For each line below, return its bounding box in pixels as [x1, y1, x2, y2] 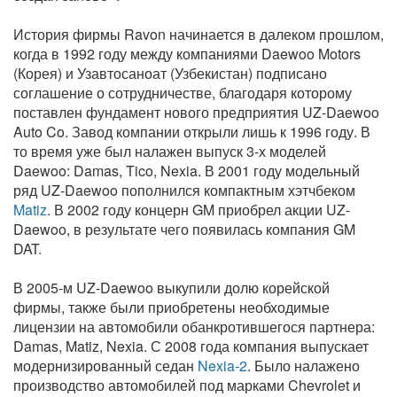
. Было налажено [247, 354, 360, 376]
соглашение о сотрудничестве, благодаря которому [13, 82, 352, 103]
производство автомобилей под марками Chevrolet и [13, 374, 361, 395]
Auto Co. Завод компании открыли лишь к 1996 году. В [13, 121, 370, 142]
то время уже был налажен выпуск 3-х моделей [13, 140, 326, 161]
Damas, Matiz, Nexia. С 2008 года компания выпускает [13, 335, 369, 356]
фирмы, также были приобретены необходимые [13, 296, 330, 317]
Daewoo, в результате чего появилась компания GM [13, 218, 355, 239]
